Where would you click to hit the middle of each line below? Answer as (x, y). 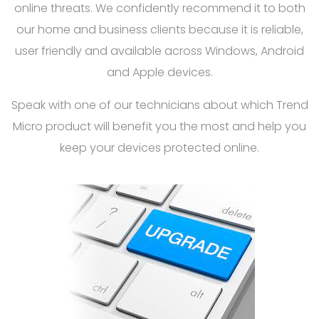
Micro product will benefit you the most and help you (159, 126)
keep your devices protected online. (159, 147)
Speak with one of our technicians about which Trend (159, 105)
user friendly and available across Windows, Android (159, 51)
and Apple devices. (159, 72)
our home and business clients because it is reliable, (159, 29)
